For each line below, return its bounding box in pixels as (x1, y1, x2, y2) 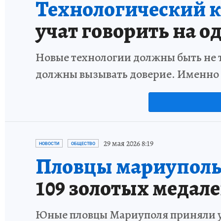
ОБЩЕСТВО (71, 141, 95, 146)
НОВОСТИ (39, 141, 59, 146)
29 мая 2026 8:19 (104, 138, 153, 149)
